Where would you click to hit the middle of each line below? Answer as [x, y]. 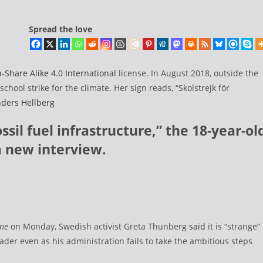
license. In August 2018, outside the [187, 73]
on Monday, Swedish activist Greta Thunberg [100, 227]
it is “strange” [233, 227]
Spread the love [60, 29]
